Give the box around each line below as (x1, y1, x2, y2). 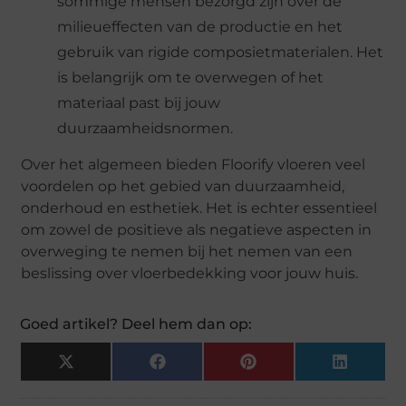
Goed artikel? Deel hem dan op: (20, 315, 253, 333)
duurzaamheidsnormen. (57, 119, 234, 137)
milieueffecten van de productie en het (57, 17, 343, 35)
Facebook (164, 359, 230, 376)
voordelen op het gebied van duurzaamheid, (21, 178, 345, 196)
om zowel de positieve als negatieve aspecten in (21, 221, 372, 239)
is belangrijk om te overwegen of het (57, 68, 324, 86)
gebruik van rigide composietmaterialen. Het (57, 43, 384, 61)
